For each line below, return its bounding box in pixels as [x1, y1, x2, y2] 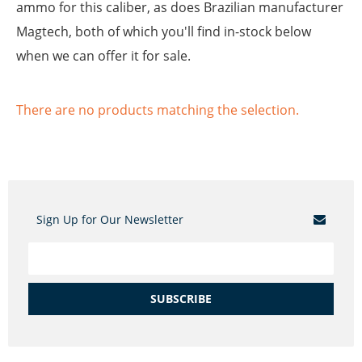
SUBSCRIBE [150, 291, 212, 307]
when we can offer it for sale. [16, 47, 191, 65]
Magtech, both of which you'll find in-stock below [16, 23, 311, 41]
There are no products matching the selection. [16, 101, 299, 120]
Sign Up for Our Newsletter [36, 212, 183, 228]
